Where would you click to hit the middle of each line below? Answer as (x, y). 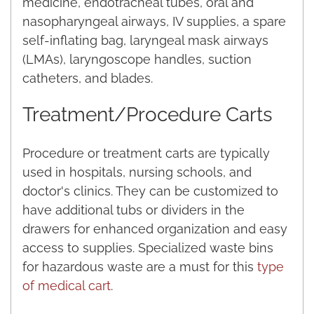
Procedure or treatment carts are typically (146, 153)
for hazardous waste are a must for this (140, 266)
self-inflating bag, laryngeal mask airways (145, 40)
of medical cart (67, 285)
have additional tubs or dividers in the (134, 210)
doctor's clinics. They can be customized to (150, 191)
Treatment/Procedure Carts (148, 114)
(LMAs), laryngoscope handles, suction (137, 59)
